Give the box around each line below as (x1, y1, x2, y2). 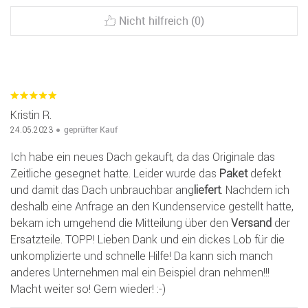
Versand (231, 216, 272, 230)
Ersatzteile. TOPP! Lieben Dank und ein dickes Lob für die (10, 232, 285, 247)
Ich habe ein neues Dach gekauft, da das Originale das (10, 150, 275, 164)
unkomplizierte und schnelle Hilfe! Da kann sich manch (10, 249, 273, 263)
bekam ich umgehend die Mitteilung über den (10, 216, 231, 230)
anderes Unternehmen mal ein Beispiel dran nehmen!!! (10, 265, 269, 280)
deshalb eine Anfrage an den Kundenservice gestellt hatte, (10, 199, 294, 214)
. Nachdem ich (221, 183, 289, 197)
